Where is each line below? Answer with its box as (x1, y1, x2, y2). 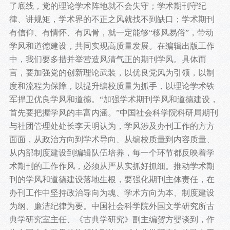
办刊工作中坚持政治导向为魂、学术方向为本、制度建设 (9, 188, 215, 198)
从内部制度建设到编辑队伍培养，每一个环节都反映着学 (9, 148, 215, 158)
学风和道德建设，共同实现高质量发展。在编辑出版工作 (9, 42, 215, 51)
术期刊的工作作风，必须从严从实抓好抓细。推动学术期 (9, 162, 215, 171)
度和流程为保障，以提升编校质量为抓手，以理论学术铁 (9, 82, 215, 91)
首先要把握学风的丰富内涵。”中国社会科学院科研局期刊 (9, 108, 218, 118)
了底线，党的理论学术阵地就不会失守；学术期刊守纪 (9, 2, 206, 11)
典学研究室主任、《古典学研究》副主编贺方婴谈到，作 (9, 215, 215, 224)
